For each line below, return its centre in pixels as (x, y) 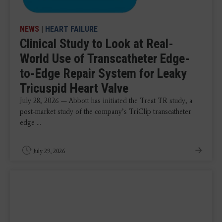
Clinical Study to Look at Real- (97, 44)
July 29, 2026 (49, 151)
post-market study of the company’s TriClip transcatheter (106, 112)
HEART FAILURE (71, 29)
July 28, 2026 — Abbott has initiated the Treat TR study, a (106, 101)
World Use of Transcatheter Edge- (105, 59)
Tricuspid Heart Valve (74, 88)
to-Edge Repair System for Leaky (103, 74)
